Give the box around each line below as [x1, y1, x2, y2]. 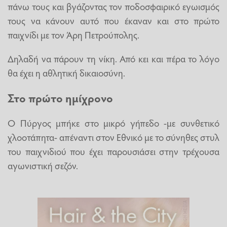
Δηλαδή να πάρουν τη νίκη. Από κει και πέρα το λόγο [8, 52, 219, 65]
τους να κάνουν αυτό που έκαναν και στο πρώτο [8, 14, 219, 27]
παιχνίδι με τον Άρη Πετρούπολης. [8, 28, 139, 42]
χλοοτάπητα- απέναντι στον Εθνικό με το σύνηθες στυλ [8, 130, 219, 144]
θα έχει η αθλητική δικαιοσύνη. [8, 66, 125, 80]
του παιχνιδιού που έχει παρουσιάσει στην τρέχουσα [8, 144, 219, 158]
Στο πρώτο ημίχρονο [8, 90, 113, 105]
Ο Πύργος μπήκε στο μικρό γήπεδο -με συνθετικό [8, 116, 219, 130]
